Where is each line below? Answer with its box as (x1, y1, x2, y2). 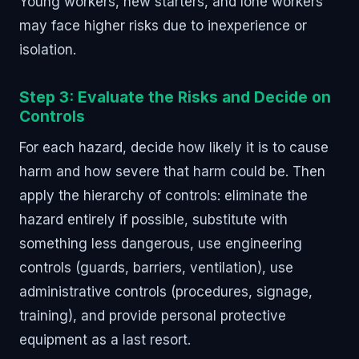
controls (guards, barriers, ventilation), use (19, 259, 293, 276)
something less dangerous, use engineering (19, 235, 302, 252)
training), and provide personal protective (19, 307, 286, 324)
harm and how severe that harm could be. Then (19, 163, 325, 179)
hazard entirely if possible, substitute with (19, 211, 288, 228)
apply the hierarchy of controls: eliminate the (19, 187, 308, 204)
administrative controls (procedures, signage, (19, 283, 313, 300)
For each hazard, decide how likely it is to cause (19, 139, 329, 155)
